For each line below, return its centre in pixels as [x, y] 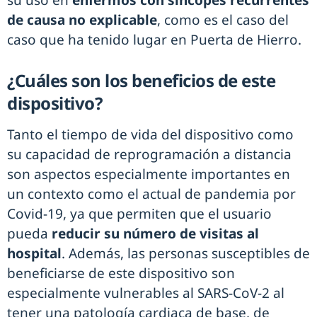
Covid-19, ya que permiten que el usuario [139, 214]
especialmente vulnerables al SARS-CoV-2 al [146, 293]
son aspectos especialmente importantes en [149, 174]
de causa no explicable [82, 20]
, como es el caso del [223, 20]
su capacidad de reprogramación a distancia [149, 155]
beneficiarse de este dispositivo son [121, 273]
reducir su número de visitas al [155, 234]
